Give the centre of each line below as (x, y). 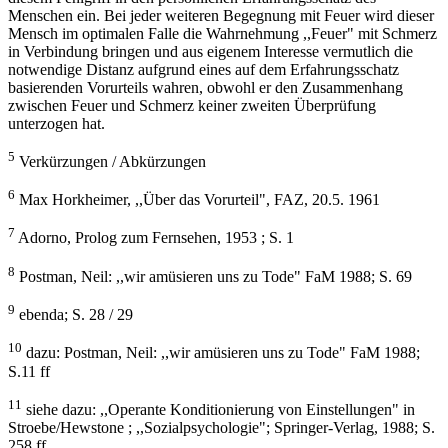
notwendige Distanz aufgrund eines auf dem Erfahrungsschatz (203, 69)
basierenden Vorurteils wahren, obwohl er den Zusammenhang (205, 87)
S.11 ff (29, 371)
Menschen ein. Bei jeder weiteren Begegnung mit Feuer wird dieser (221, 15)
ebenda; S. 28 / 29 (74, 315)
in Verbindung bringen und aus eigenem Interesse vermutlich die (210, 51)
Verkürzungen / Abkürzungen (110, 161)
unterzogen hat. (56, 123)
